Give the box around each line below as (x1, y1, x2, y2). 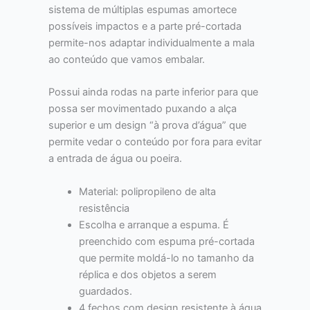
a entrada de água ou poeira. (48, 152, 182, 165)
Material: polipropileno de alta (78, 185, 216, 198)
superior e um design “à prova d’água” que (48, 119, 246, 132)
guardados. (78, 284, 132, 298)
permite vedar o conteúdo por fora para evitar (48, 136, 262, 149)
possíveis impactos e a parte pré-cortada (48, 20, 241, 33)
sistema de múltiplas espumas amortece (48, 3, 237, 17)
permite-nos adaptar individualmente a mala (48, 37, 255, 50)
